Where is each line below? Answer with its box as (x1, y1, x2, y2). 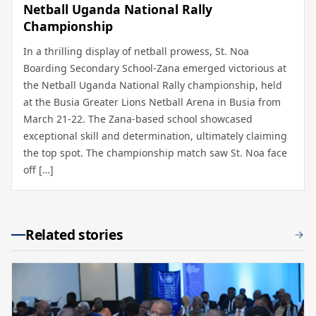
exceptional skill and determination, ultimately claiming (23, 129, 287, 143)
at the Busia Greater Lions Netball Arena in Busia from (23, 95, 281, 109)
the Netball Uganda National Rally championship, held (23, 78, 282, 92)
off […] (23, 163, 54, 177)
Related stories (25, 225, 123, 245)
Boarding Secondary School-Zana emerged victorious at (23, 61, 286, 75)
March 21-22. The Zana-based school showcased (23, 112, 253, 126)
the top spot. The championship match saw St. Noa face (23, 146, 287, 160)
